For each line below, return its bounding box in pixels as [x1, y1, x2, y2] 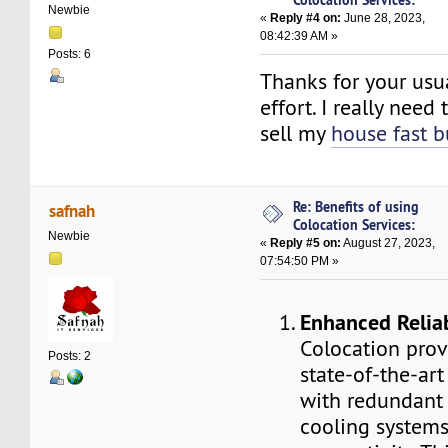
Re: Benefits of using [293, 197, 420, 217]
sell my [260, 119, 332, 147]
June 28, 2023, [341, 10, 426, 25]
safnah [48, 198, 95, 222]
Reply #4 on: [270, 10, 342, 25]
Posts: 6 [48, 47, 92, 62]
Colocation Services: [293, 215, 416, 235]
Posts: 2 [48, 348, 92, 363]
